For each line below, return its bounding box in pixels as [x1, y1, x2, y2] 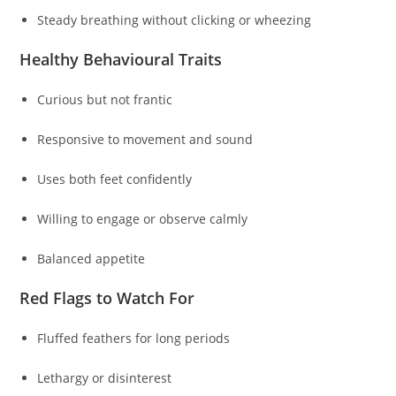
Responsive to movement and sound [37, 131, 254, 148]
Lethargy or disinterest [37, 369, 172, 387]
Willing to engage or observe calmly [37, 210, 248, 228]
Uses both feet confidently [37, 171, 193, 188]
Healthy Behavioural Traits [19, 49, 223, 71]
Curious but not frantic [37, 91, 173, 109]
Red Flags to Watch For [19, 287, 195, 309]
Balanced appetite [37, 250, 146, 268]
